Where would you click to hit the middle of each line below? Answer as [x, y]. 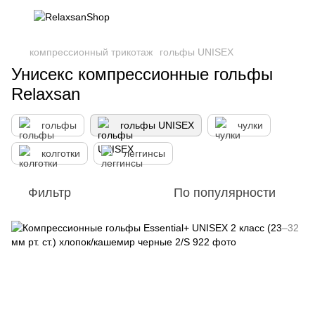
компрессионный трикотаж [91, 52]
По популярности [225, 193]
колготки [61, 153]
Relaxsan [46, 94]
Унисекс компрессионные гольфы [142, 74]
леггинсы [144, 153]
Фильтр [50, 193]
